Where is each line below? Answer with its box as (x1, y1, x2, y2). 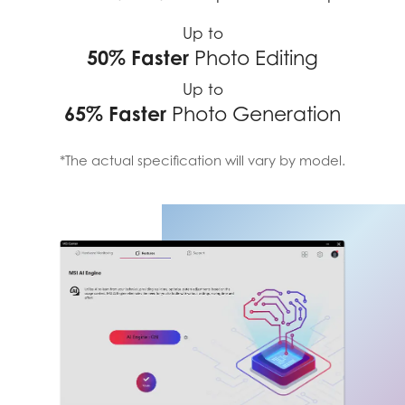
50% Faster (87, 44, 189, 70)
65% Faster (64, 100, 166, 126)
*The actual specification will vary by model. (60, 151, 345, 168)
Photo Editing (189, 45, 318, 70)
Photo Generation (166, 101, 341, 126)
